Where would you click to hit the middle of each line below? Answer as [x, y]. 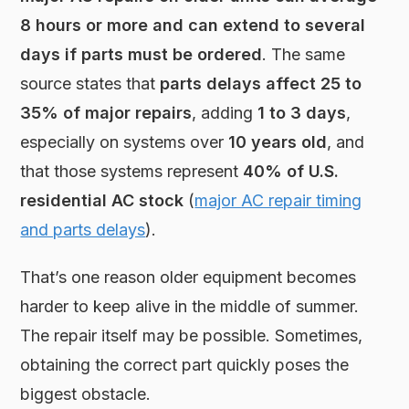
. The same [304, 55]
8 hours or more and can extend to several [193, 26]
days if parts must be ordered [142, 55]
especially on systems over [125, 142]
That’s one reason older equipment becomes [189, 278]
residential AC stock [102, 201]
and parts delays [83, 230]
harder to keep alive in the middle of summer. [190, 307]
